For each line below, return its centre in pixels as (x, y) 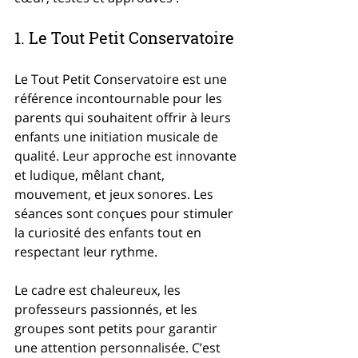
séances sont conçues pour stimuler (125, 213)
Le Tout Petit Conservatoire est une (122, 79)
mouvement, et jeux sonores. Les (115, 194)
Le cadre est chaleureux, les (99, 290)
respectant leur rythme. (86, 252)
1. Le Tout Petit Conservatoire (124, 38)
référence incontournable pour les (120, 98)
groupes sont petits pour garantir (117, 328)
